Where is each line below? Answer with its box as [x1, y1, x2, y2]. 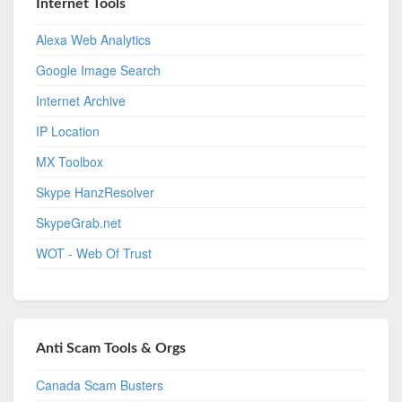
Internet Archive [36, 92, 127, 110]
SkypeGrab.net [36, 214, 122, 232]
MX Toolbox [36, 153, 104, 171]
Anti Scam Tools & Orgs [36, 341, 187, 356]
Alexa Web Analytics [36, 31, 152, 49]
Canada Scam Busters [36, 376, 164, 395]
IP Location [36, 122, 100, 141]
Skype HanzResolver [36, 183, 155, 202]
